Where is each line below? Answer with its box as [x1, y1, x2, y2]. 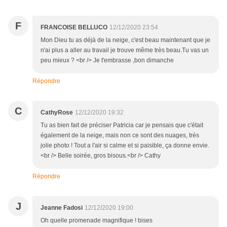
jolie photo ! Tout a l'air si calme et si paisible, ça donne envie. [41, 142, 209, 149]
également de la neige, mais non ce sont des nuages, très [41, 132, 199, 139]
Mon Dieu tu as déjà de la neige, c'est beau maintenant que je [41, 36, 210, 44]
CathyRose [41, 109, 73, 117]
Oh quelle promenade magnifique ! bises [41, 217, 153, 224]
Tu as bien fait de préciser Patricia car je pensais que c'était [41, 122, 203, 129]
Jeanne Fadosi [41, 204, 83, 212]
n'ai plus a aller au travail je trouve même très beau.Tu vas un [41, 47, 209, 54]
